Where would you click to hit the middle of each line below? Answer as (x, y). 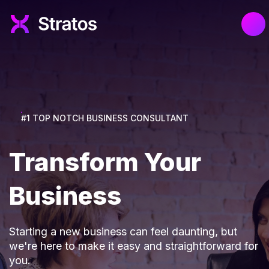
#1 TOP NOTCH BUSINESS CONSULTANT (105, 118)
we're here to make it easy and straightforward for (134, 246)
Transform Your (105, 162)
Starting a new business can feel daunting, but (123, 231)
